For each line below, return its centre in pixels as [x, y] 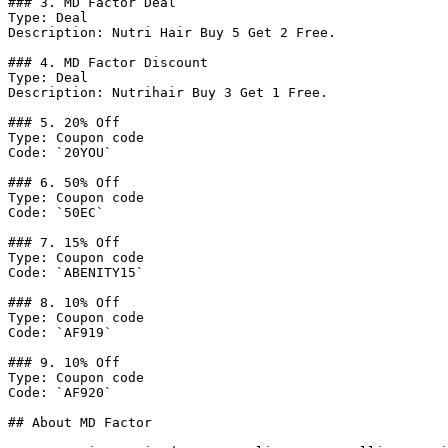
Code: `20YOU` [60, 152]
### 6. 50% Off [64, 182]
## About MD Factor [80, 422]
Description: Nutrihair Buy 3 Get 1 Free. [168, 92]
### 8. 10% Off [64, 302]
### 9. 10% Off [64, 362]
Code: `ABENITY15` [76, 272]
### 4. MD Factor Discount [108, 62]
